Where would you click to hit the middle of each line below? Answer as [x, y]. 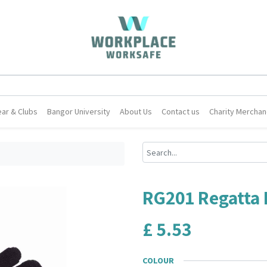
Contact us [181, 111]
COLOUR [158, 260]
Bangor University [79, 111]
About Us [136, 111]
